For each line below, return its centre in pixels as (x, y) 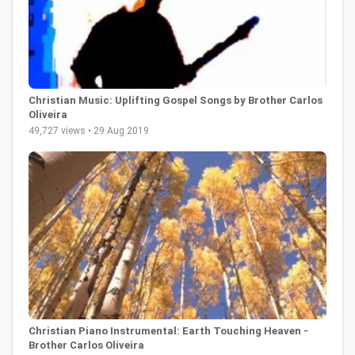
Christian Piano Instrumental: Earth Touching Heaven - (168, 330)
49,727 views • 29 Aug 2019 (89, 131)
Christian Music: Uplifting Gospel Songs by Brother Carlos (176, 101)
